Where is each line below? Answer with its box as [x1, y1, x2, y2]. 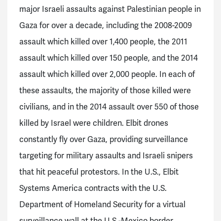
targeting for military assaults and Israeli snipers [19, 150, 193, 161]
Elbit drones [126, 117, 168, 128]
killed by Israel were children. [19, 117, 126, 128]
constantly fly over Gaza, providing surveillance [19, 134, 188, 145]
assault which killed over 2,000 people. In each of [19, 69, 195, 79]
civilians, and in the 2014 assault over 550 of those [19, 101, 199, 112]
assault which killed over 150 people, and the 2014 [19, 52, 198, 63]
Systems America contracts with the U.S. [19, 183, 167, 193]
